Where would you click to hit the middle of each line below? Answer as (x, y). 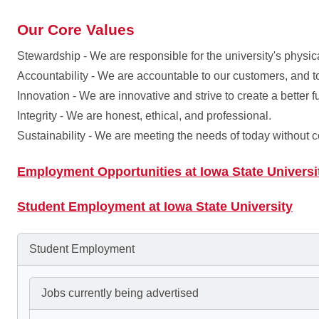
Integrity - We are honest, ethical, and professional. (144, 115)
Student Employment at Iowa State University (155, 206)
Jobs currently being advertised (120, 293)
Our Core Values (76, 29)
